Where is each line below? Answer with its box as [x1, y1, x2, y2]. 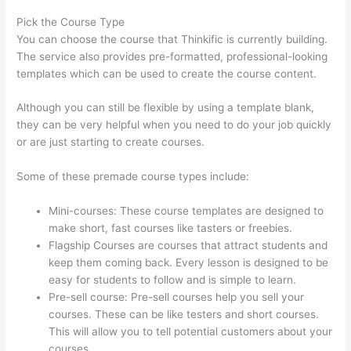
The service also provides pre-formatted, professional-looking [16, 49, 328, 63]
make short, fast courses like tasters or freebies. [49, 222, 293, 235]
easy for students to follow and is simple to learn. [49, 273, 297, 287]
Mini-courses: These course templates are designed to [49, 204, 324, 218]
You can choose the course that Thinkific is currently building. [16, 32, 328, 45]
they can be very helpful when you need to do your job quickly [16, 118, 332, 132]
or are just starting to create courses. [16, 136, 205, 149]
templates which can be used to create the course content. [16, 67, 317, 80]
